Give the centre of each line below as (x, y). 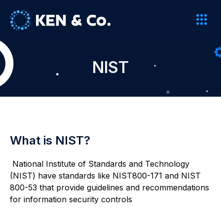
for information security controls (71, 200)
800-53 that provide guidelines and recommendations (110, 188)
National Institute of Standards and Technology (100, 164)
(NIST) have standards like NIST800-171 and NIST (105, 176)
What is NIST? (50, 141)
